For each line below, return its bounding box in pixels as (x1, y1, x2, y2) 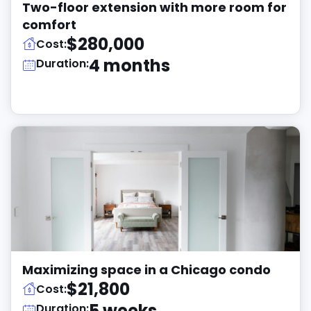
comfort (22, 16, 76, 33)
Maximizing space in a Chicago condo (22, 261, 271, 278)
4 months (89, 54, 170, 77)
